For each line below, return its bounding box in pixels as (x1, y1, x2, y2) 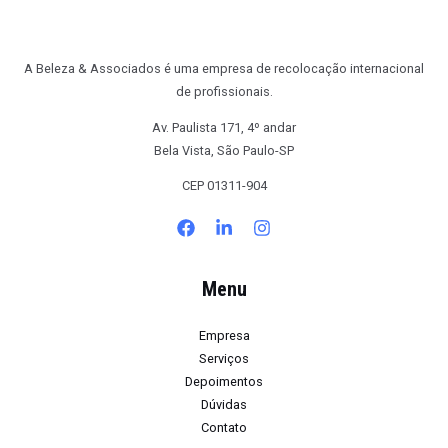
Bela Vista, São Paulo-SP (154, 142, 294, 158)
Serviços (199, 351, 249, 367)
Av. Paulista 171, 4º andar (152, 119, 296, 135)
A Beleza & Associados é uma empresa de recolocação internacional (24, 60, 424, 76)
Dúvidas (201, 397, 247, 413)
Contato (201, 420, 247, 436)
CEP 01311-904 (181, 178, 267, 194)
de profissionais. (175, 83, 273, 99)
